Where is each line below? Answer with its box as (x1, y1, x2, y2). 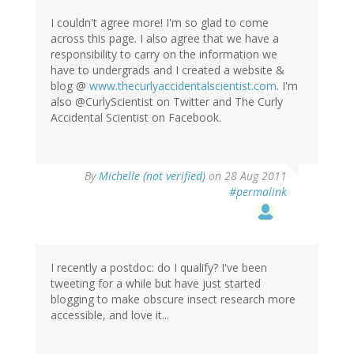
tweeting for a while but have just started (51, 276, 261, 292)
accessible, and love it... (51, 307, 169, 323)
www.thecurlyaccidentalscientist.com (89, 78, 277, 94)
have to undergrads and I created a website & (51, 62, 284, 78)
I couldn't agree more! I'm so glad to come (51, 15, 269, 31)
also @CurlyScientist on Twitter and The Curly (51, 94, 283, 110)
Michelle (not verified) (99, 168, 205, 184)
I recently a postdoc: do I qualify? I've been (51, 260, 267, 276)
